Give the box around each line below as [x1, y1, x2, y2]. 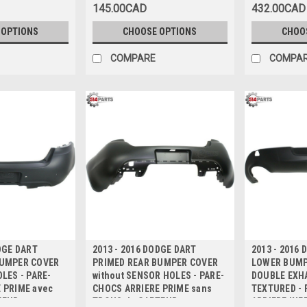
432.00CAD [251, 2, 306, 16]
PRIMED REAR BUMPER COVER [93, 256, 219, 268]
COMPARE [110, 53, 156, 64]
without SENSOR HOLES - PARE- [93, 269, 225, 281]
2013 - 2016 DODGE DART [93, 243, 197, 255]
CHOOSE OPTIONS [123, 26, 197, 38]
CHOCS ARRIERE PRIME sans [93, 282, 212, 294]
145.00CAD [93, 2, 147, 16]
